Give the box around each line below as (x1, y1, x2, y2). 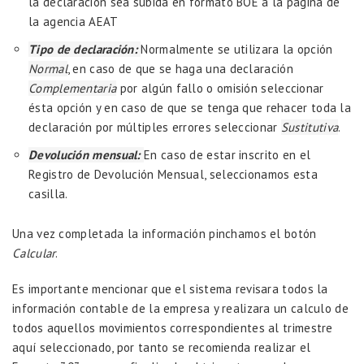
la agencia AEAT (28, 13, 119, 29)
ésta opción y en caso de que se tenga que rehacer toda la (28, 99, 352, 115)
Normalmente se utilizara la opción (141, 41, 333, 57)
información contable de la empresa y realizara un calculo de (12, 300, 349, 316)
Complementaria (28, 80, 117, 96)
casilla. (28, 185, 68, 201)
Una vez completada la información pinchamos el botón (12, 225, 317, 241)
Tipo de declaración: (28, 41, 141, 57)
